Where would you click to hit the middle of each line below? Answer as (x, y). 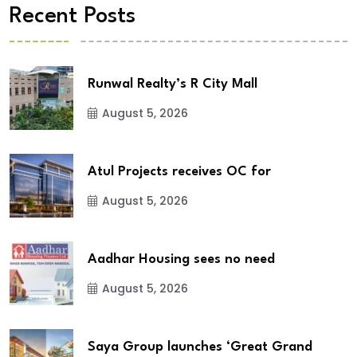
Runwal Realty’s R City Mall (173, 84)
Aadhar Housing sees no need (181, 259)
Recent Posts (73, 17)
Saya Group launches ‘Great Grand (200, 347)
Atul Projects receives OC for (179, 171)
